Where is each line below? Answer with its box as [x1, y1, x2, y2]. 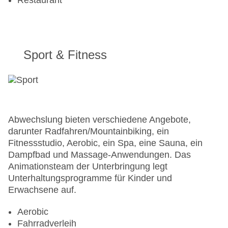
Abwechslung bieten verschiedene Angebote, [8, 115, 191, 125]
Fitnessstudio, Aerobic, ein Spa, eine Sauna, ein [8, 138, 203, 149]
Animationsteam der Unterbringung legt [8, 161, 167, 172]
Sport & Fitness [23, 48, 107, 62]
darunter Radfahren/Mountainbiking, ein [8, 126, 169, 137]
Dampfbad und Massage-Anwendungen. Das [8, 150, 191, 160]
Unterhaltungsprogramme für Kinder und [8, 173, 172, 184]
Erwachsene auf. [8, 185, 76, 195]
